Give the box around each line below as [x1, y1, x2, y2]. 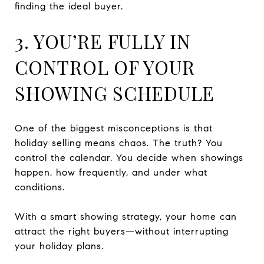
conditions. [15, 181, 65, 193]
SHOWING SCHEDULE [15, 80, 214, 105]
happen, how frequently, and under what [15, 166, 207, 178]
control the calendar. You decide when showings [15, 151, 243, 163]
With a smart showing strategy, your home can [15, 210, 237, 222]
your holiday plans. [15, 240, 104, 252]
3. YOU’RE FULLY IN [15, 28, 191, 54]
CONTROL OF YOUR [15, 54, 195, 80]
